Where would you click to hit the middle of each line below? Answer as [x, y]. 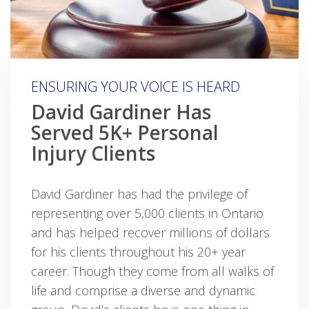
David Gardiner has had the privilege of [139, 194]
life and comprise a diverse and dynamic [143, 291]
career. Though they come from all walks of [152, 271]
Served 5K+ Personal [125, 133]
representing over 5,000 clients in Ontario [147, 213]
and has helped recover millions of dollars [150, 233]
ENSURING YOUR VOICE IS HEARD [136, 87]
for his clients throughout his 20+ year [138, 252]
